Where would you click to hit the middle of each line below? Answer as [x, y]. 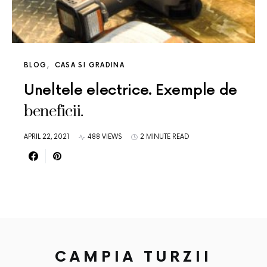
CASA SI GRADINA [90, 65]
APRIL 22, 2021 [46, 137]
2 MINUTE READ [165, 137]
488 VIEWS [105, 137]
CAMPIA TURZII [133, 257]
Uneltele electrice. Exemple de [131, 90]
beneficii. [54, 112]
